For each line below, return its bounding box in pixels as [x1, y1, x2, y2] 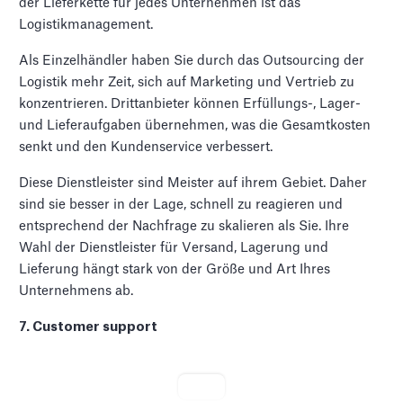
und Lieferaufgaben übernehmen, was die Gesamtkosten [19, 118, 372, 132]
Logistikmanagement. [19, 17, 154, 31]
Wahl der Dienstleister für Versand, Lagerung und [19, 240, 329, 255]
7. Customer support [19, 319, 158, 334]
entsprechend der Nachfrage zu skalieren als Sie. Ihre [19, 219, 350, 233]
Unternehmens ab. [19, 283, 134, 298]
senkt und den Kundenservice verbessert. [19, 139, 273, 154]
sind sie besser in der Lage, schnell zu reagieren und [19, 197, 344, 211]
